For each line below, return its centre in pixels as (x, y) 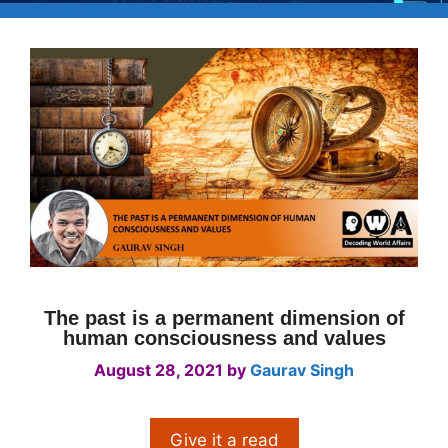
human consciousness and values (224, 337)
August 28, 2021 (158, 369)
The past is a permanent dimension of (224, 317)
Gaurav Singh (302, 369)
